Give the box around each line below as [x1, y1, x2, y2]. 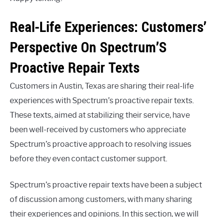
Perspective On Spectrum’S [10, 38, 167, 57]
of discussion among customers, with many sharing [10, 195, 192, 204]
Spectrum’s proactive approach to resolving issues [10, 139, 191, 149]
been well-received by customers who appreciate [10, 125, 186, 135]
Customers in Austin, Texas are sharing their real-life [10, 81, 194, 91]
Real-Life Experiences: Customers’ [10, 18, 206, 36]
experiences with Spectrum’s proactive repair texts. [10, 96, 194, 106]
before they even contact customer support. [10, 154, 167, 164]
